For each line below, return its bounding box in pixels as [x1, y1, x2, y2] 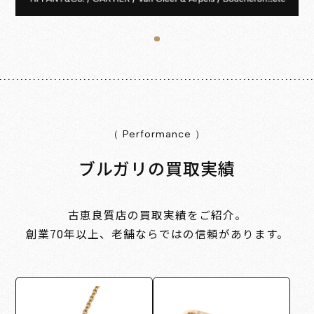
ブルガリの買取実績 [78, 156, 235, 181]
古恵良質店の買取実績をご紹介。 [67, 207, 247, 223]
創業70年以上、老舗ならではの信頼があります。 [25, 226, 289, 242]
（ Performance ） [109, 128, 205, 141]
